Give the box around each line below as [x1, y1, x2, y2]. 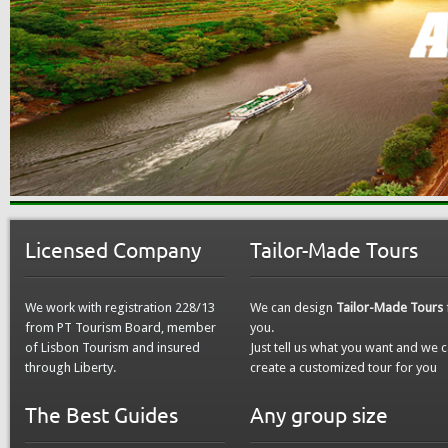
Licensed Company [25, 235, 201, 262]
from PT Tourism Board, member [25, 319, 216, 335]
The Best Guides [25, 400, 178, 427]
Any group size [250, 400, 388, 427]
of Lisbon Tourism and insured [25, 339, 200, 355]
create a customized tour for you [250, 359, 437, 375]
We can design [250, 299, 336, 315]
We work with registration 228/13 [25, 299, 215, 315]
